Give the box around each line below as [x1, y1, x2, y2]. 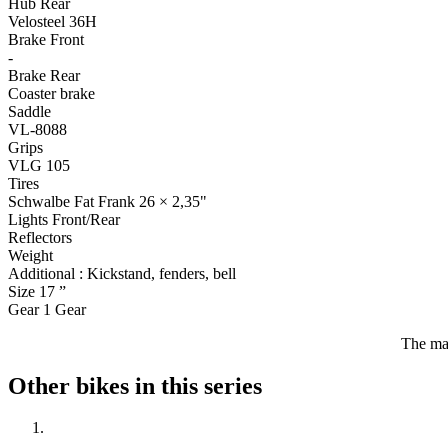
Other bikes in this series [8, 372, 262, 399]
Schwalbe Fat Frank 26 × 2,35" [8, 192, 207, 210]
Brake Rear [8, 66, 80, 84]
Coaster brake [8, 84, 95, 102]
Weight [8, 246, 53, 264]
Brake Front [8, 30, 84, 48]
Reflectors [8, 228, 72, 246]
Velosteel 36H [8, 12, 97, 30]
